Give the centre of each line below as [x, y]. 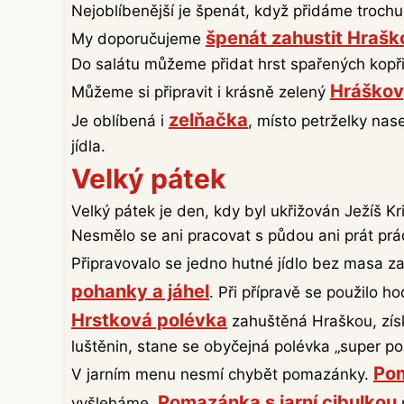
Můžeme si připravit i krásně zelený [201, 92]
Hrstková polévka [149, 321]
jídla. [88, 147]
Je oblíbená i [120, 121]
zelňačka [208, 120]
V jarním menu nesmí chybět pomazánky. [222, 375]
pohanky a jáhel [140, 292]
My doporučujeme [138, 39]
